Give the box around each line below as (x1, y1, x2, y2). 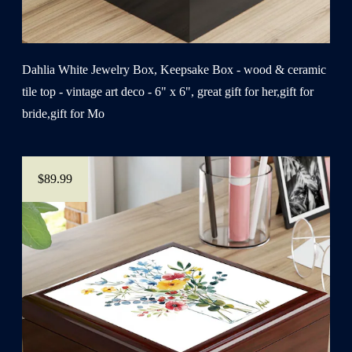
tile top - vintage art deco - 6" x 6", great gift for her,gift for (22, 84, 313, 98)
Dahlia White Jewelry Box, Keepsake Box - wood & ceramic (22, 62, 326, 76)
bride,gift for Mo (22, 106, 104, 120)
